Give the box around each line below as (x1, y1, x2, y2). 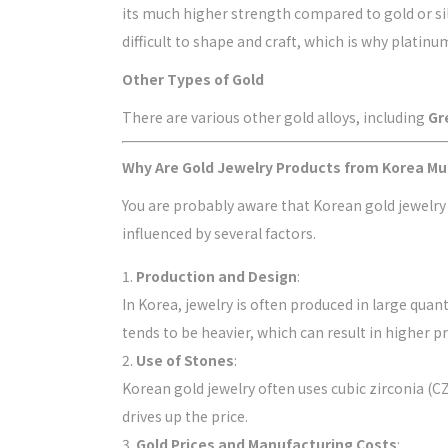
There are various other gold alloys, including (122, 107, 428, 127)
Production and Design (136, 266, 297, 286)
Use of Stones (136, 350, 234, 370)
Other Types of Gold (122, 69, 264, 89)
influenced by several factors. (122, 223, 316, 243)
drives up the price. (122, 406, 248, 426)
